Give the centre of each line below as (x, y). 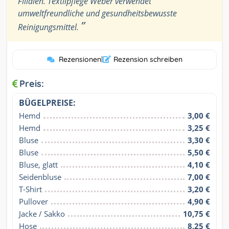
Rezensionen (80, 60)
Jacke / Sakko (42, 214)
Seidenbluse (40, 177)
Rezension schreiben (148, 60)
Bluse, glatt (38, 165)
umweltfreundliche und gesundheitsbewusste (97, 14)
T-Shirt (30, 189)
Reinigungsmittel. (49, 27)
